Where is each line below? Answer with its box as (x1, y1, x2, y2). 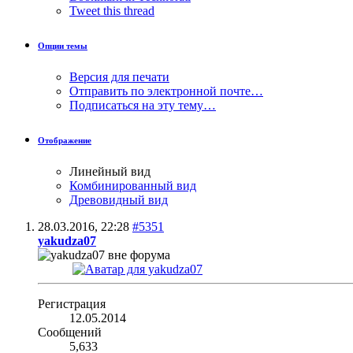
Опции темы (38, 40, 87, 50)
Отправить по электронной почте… (69, 84, 263, 98)
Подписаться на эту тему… (69, 98, 216, 112)
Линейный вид (69, 164, 150, 178)
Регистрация (38, 296, 106, 310)
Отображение (38, 135, 91, 145)
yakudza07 (38, 233, 96, 247)
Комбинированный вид (69, 178, 196, 192)
